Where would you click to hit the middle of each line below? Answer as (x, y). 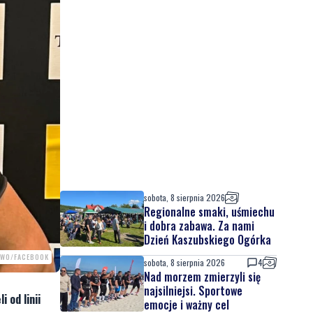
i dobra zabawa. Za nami (199, 226)
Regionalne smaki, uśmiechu (209, 212)
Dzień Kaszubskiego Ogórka (208, 240)
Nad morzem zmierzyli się (202, 277)
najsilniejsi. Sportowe (193, 291)
